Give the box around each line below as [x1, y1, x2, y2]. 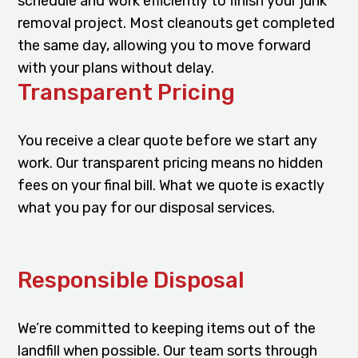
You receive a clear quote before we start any [18, 131, 318, 149]
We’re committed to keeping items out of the [18, 319, 316, 337]
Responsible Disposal [18, 266, 245, 293]
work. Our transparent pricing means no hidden [18, 153, 324, 172]
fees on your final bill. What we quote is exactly [18, 176, 325, 194]
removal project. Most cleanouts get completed [18, 14, 336, 32]
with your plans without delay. [18, 58, 215, 77]
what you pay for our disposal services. [18, 198, 276, 217]
